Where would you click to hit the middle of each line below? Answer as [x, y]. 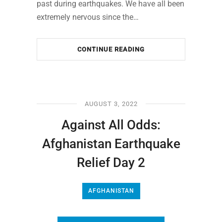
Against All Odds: [111, 125]
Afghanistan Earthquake [111, 143]
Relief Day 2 [111, 162]
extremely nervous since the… [88, 17]
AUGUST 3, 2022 [111, 104]
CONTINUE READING [111, 49]
